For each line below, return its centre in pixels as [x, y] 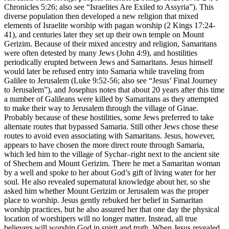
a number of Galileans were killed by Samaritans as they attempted [111, 99]
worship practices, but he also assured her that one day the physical [112, 209]
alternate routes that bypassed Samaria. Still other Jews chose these [111, 126]
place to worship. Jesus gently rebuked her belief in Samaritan [104, 200]
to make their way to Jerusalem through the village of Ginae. [101, 108]
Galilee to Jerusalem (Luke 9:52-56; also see [76, 80]
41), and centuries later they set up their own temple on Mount [104, 34]
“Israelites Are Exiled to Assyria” [140, 7]
